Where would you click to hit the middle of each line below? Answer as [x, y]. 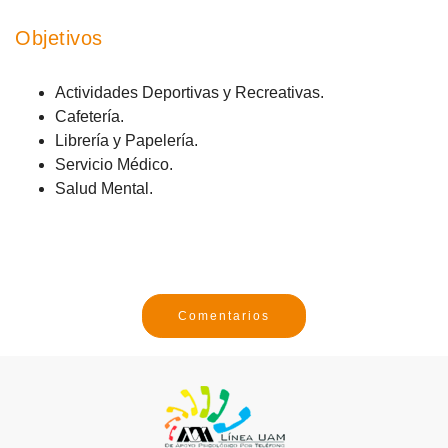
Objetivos [59, 38]
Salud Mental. [104, 189]
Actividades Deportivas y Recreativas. [189, 93]
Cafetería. [89, 117]
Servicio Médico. [114, 165]
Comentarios [224, 316]
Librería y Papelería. [126, 141]
